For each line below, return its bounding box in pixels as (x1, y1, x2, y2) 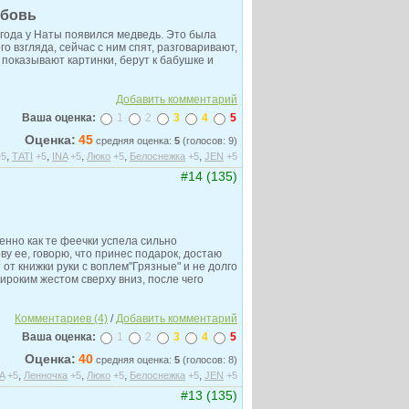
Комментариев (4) (15, 312, 108, 325)
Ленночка (24, 370, 68, 381)
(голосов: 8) (180, 354, 237, 365)
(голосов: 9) (180, 135, 237, 146)
